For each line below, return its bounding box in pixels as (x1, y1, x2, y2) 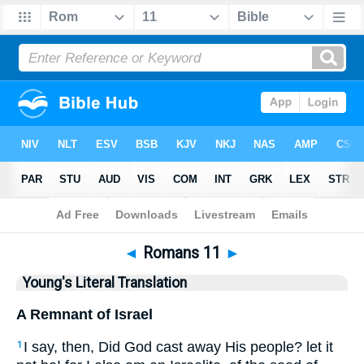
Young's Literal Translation (23, 275, 187, 291)
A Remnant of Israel (16, 305, 153, 323)
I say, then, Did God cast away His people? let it (24, 339, 333, 356)
